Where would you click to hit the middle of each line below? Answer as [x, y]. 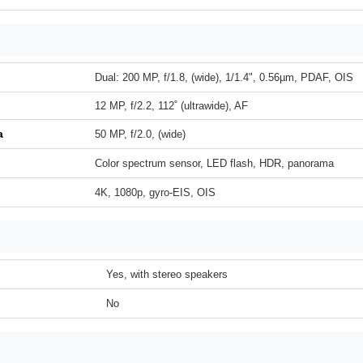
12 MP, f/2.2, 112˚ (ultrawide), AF [171, 106]
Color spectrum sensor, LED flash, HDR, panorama [214, 163]
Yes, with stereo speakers [167, 274]
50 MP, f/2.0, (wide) [140, 134]
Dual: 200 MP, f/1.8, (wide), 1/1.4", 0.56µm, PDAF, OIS [224, 77]
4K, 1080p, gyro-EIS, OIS [155, 192]
